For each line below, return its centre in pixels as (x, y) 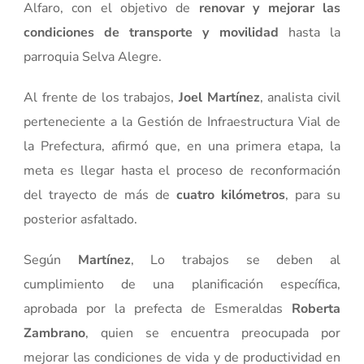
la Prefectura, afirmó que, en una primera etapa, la (182, 146)
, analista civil (300, 97)
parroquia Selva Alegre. (93, 56)
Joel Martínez (219, 97)
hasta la (314, 32)
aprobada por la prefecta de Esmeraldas (158, 308)
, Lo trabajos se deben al (235, 260)
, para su (312, 195)
